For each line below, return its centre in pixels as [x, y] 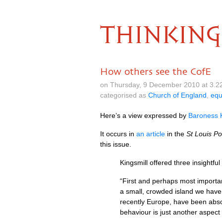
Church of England [177, 95]
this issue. [116, 144]
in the [176, 134]
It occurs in [118, 134]
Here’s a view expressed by [144, 115]
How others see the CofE [156, 71]
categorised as [124, 95]
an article [151, 134]
